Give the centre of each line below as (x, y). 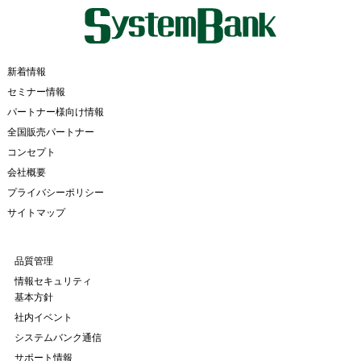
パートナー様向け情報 (55, 112)
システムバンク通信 (58, 337)
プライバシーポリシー (55, 192)
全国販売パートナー (50, 132)
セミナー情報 (36, 91)
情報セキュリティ (53, 281)
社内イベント (43, 317)
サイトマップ (36, 212)
